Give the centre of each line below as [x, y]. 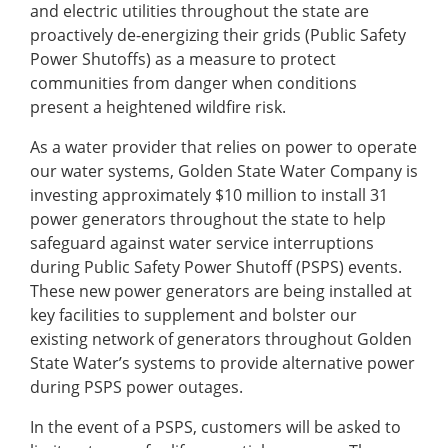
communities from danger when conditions [193, 83]
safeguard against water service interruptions [202, 243]
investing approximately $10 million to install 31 [209, 195]
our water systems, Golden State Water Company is [224, 171]
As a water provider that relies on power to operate [223, 147]
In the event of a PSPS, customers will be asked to [215, 427]
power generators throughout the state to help [208, 219]
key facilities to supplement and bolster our [193, 315]
